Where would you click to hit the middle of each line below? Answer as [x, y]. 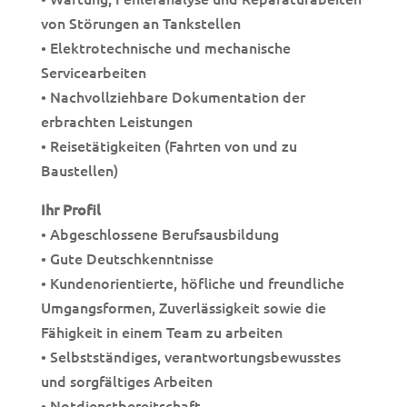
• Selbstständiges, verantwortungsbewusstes [190, 356]
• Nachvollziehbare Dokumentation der [173, 96]
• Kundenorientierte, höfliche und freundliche [192, 283]
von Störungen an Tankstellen [140, 23]
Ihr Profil [70, 209]
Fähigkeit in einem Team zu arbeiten [161, 332]
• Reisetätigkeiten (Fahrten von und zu [169, 145]
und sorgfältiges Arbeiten [126, 381]
